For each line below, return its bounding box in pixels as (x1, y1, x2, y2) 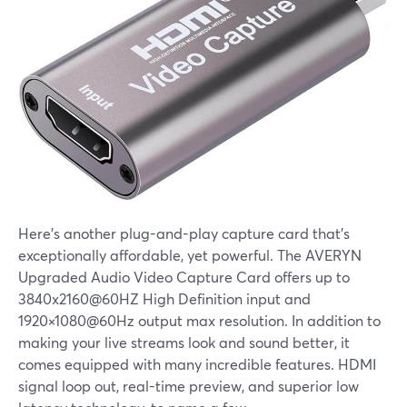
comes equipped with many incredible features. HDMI (18, 354, 376, 374)
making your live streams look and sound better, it (18, 333, 350, 352)
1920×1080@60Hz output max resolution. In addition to (18, 311, 381, 331)
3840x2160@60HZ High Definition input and (18, 289, 311, 309)
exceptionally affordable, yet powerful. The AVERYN (18, 245, 362, 265)
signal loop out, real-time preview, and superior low (18, 376, 359, 396)
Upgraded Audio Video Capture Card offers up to (18, 267, 350, 287)
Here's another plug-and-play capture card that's (18, 223, 350, 243)
